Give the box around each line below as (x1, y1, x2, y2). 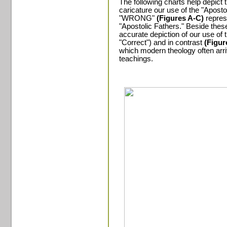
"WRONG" (119, 14, 157, 22)
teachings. (119, 55, 153, 63)
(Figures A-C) (157, 14, 204, 22)
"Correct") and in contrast (119, 39, 204, 47)
